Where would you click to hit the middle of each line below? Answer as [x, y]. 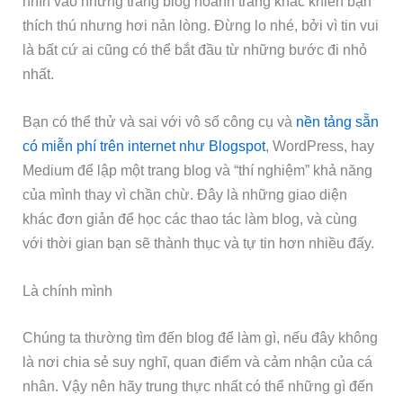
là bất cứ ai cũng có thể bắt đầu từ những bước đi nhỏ [195, 49]
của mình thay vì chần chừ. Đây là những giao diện [185, 194]
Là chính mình [68, 291]
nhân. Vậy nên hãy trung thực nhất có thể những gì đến [198, 385]
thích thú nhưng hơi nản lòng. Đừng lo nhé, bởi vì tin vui [201, 25]
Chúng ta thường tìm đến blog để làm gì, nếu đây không [201, 337]
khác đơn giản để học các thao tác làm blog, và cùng [190, 218]
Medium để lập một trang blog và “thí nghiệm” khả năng [198, 170]
